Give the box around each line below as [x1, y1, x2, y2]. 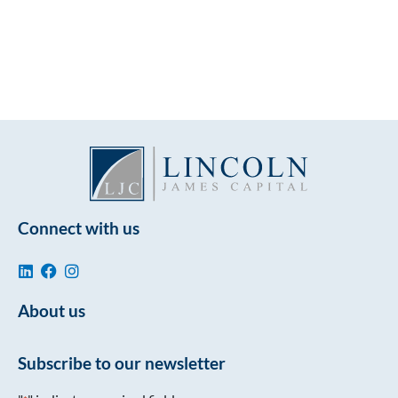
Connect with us [18, 217, 139, 238]
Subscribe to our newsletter [18, 352, 226, 373]
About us [18, 299, 85, 321]
